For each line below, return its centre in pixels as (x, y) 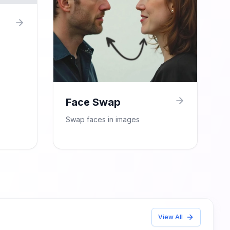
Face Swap (93, 102)
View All (170, 217)
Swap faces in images (103, 119)
